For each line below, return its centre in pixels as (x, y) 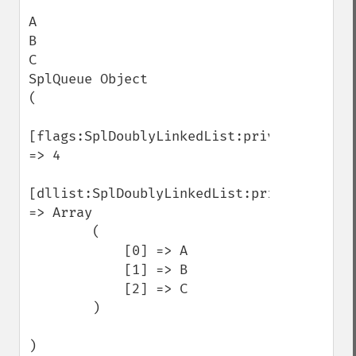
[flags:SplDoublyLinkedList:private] (168, 136)
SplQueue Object (88, 79)
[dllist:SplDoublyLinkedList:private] (172, 193)
